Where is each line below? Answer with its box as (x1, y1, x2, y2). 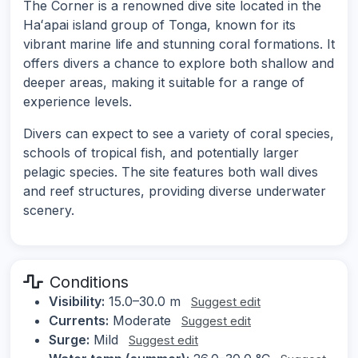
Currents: (49, 312, 109, 329)
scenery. (23, 202, 74, 219)
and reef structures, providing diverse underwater (23, 183, 326, 200)
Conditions (50, 272, 129, 292)
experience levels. (23, 93, 132, 110)
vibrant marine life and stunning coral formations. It (23, 36, 335, 53)
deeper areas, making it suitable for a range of (23, 74, 304, 91)
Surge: (49, 332, 89, 348)
